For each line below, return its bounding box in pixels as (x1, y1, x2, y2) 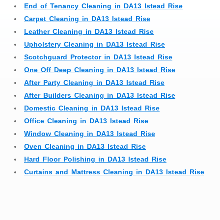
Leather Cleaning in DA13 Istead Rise (24, 27, 154, 35)
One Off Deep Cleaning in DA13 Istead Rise (24, 65, 175, 74)
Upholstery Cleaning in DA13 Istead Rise (24, 40, 165, 48)
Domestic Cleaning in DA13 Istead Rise (24, 104, 160, 112)
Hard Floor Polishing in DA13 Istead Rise (24, 155, 166, 163)
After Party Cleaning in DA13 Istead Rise (24, 78, 165, 86)
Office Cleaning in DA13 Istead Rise (24, 116, 148, 125)
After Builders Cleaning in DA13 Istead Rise (24, 91, 175, 99)
